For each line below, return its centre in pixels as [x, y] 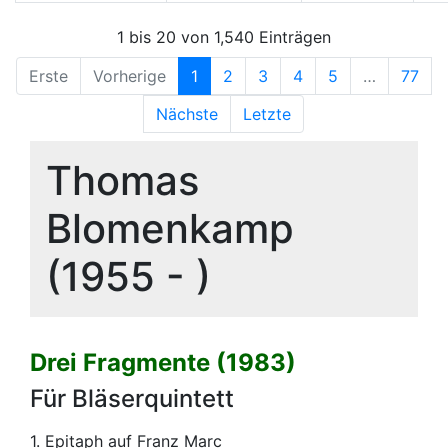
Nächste [187, 113]
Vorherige [129, 75]
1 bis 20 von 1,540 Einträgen [224, 36]
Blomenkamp [170, 228]
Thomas [122, 180]
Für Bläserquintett [132, 398]
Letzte [267, 113]
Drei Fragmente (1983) [163, 362]
